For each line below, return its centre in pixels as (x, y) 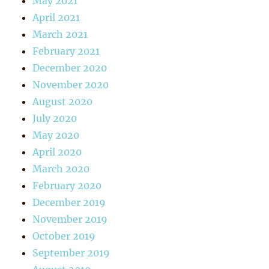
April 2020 (57, 152)
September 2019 (71, 252)
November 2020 (71, 84)
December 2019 (69, 202)
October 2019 (64, 236)
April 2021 (56, 17)
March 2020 (61, 168)
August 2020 (63, 101)
